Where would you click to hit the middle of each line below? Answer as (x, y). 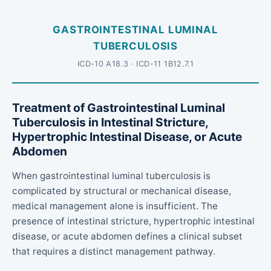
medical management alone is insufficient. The (115, 206)
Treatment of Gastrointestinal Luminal (119, 107)
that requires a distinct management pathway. (114, 251)
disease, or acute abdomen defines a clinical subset (127, 236)
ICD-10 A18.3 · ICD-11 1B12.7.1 (135, 64)
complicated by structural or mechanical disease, (122, 191)
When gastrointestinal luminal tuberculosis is (111, 175)
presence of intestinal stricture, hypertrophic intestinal (133, 221)
